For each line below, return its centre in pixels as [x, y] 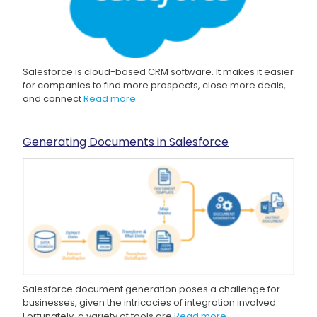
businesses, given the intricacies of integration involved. [151, 303]
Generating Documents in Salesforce [126, 142]
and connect [53, 99]
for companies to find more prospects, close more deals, [155, 86]
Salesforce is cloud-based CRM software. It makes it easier [158, 72]
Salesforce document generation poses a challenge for [152, 289]
